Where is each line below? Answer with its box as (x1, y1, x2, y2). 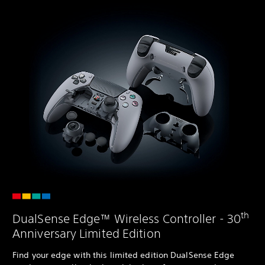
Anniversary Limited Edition (12, 227, 161, 241)
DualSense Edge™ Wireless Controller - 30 (12, 212, 241, 226)
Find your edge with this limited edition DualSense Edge (12, 250, 235, 261)
